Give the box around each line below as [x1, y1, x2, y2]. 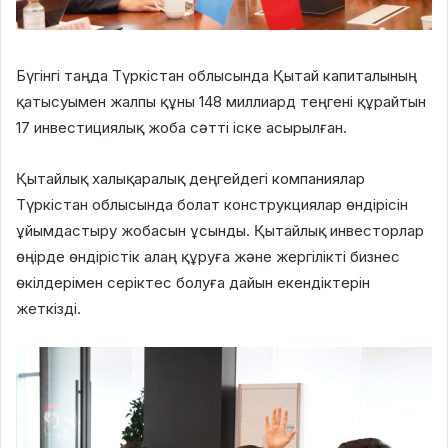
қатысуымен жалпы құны [16, 91, 199, 111]
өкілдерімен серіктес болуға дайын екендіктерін [16, 272, 370, 292]
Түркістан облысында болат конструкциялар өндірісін [16, 194, 408, 214]
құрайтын [353, 91, 426, 111]
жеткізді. [16, 298, 81, 318]
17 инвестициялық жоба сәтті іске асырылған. [16, 117, 347, 137]
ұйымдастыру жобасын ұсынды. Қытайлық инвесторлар [16, 220, 424, 240]
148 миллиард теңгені [199, 91, 353, 111]
